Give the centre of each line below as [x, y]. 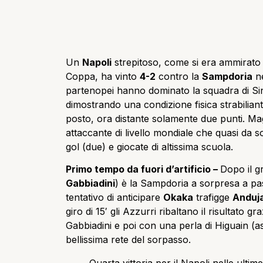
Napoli [97, 63]
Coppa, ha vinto [103, 77]
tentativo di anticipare [114, 198]
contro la [179, 77]
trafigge [213, 198]
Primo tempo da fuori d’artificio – [143, 169]
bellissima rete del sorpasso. [128, 240]
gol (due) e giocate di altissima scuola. [149, 147]
